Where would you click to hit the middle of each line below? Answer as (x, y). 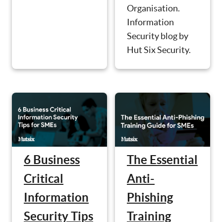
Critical (44, 178)
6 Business (52, 160)
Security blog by (158, 36)
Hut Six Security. (159, 50)
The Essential (162, 160)
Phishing (150, 197)
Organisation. (153, 8)
